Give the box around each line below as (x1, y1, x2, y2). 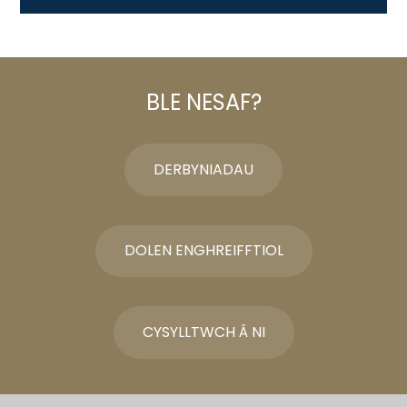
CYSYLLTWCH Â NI (142, 322, 265, 343)
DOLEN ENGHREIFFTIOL (124, 240, 283, 262)
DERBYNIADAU (154, 158, 253, 180)
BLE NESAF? (145, 87, 262, 118)
